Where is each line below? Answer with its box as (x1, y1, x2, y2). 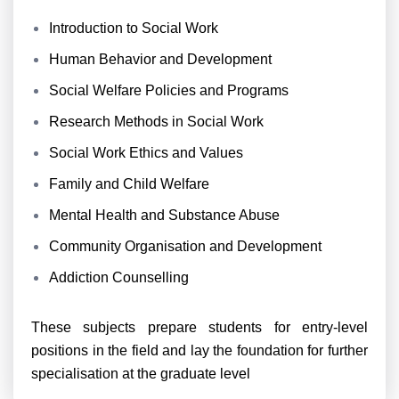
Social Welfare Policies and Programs (49, 83, 289, 98)
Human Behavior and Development (49, 52, 272, 67)
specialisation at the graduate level (31, 366, 250, 381)
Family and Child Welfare (49, 176, 209, 191)
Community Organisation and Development (49, 239, 322, 254)
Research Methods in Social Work (49, 114, 264, 129)
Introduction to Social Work (49, 20, 218, 36)
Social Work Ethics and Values (49, 145, 243, 160)
